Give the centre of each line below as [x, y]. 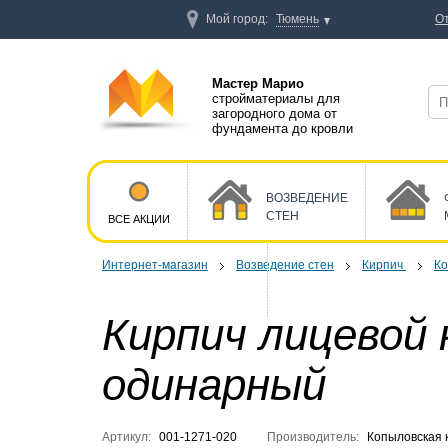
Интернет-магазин [155, 265]
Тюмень [297, 19]
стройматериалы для [276, 98]
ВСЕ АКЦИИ [139, 219]
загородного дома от [274, 113]
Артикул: [126, 437]
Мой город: [237, 19]
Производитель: [313, 437]
